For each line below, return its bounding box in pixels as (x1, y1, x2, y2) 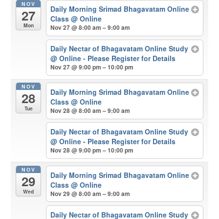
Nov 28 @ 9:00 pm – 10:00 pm (50, 146, 133, 155)
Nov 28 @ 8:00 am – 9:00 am (50, 106, 130, 115)
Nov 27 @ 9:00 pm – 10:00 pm (50, 63, 133, 72)
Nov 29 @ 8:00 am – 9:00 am (50, 189, 130, 198)
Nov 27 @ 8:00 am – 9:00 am (50, 23, 130, 32)
